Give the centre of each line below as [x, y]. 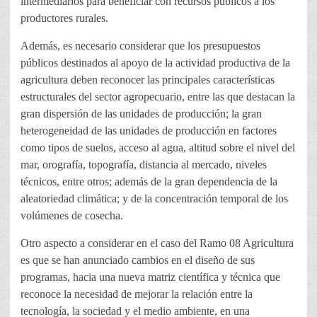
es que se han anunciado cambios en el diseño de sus [138, 260]
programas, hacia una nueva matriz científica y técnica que [150, 277]
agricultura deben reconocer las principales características [148, 80]
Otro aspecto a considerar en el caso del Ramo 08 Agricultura [157, 243]
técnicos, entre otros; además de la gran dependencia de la [149, 182]
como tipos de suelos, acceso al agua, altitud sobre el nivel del [158, 148]
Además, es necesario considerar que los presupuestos [140, 46]
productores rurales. [64, 18]
